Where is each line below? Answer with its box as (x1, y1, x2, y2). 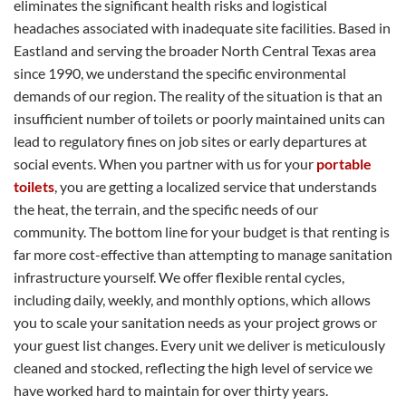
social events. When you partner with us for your (14, 154, 316, 172)
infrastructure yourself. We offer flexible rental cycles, (14, 267, 344, 285)
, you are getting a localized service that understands (54, 177, 377, 195)
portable (316, 154, 372, 172)
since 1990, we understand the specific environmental (14, 63, 346, 82)
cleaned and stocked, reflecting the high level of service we (14, 358, 372, 376)
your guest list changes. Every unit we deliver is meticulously (14, 335, 385, 353)
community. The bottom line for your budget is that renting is (14, 222, 390, 240)
